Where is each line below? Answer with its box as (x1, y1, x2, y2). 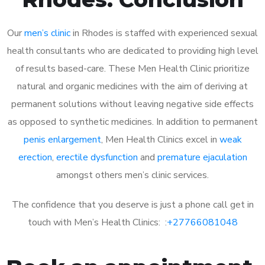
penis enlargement (23, 132, 101, 146)
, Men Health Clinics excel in (101, 132, 219, 146)
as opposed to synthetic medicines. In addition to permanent (7, 115, 258, 128)
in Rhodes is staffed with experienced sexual (70, 26, 258, 40)
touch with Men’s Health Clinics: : (27, 215, 167, 229)
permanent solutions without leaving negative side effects (11, 97, 254, 111)
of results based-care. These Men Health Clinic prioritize (15, 62, 250, 75)
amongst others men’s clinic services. (56, 168, 209, 182)
